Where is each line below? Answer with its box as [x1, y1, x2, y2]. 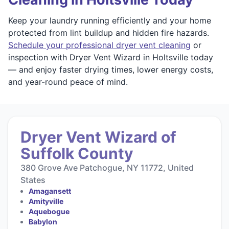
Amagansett [29, 186, 71, 195]
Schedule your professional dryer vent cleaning [8, 39, 191, 50]
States [20, 174, 45, 185]
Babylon [29, 217, 57, 226]
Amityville [29, 196, 63, 205]
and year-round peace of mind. [8, 76, 128, 87]
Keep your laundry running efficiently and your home [8, 15, 211, 26]
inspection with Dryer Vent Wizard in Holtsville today [8, 52, 213, 62]
